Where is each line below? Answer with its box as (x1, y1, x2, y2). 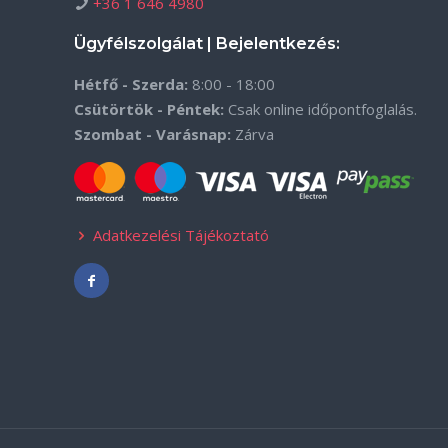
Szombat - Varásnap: (74, 124, 231, 144)
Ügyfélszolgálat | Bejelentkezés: (74, 34, 340, 53)
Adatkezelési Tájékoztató (93, 225, 269, 245)
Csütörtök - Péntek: (74, 99, 224, 119)
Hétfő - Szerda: (74, 74, 188, 94)
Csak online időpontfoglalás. (224, 99, 417, 119)
